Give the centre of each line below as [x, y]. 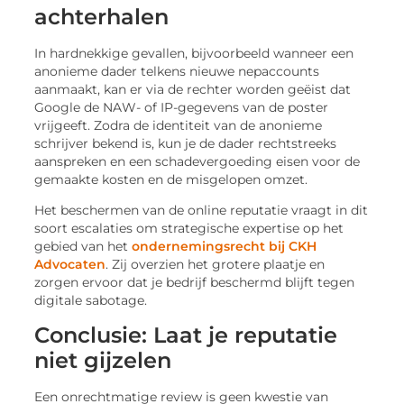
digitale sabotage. [91, 301]
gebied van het [82, 247]
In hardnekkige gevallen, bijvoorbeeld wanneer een [194, 53]
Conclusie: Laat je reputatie [186, 335]
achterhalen [102, 16]
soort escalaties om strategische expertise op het [189, 229]
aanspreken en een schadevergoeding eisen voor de [197, 161]
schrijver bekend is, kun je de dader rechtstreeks [186, 143]
